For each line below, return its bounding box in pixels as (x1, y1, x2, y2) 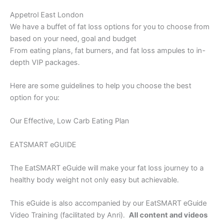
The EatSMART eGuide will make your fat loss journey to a (10, 164, 204, 173)
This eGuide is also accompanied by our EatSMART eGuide (10, 199, 207, 208)
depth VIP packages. (10, 57, 80, 67)
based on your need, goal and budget (10, 34, 136, 43)
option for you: (10, 93, 59, 103)
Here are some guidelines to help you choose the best (10, 81, 191, 91)
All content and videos (129, 211, 208, 220)
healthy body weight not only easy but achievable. (10, 175, 181, 185)
